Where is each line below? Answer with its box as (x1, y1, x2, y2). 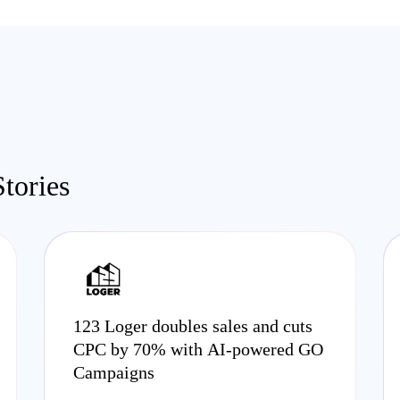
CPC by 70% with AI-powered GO (73, 339, 323, 359)
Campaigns (73, 362, 154, 382)
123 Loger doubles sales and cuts (73, 316, 312, 336)
